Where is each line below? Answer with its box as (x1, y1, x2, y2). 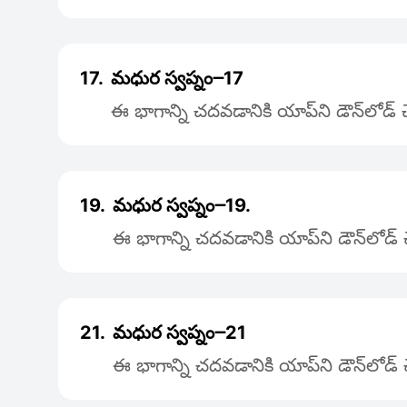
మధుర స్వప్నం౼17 (111, 67, 243, 89)
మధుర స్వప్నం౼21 (113, 322, 246, 343)
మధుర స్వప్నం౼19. (113, 194, 251, 216)
